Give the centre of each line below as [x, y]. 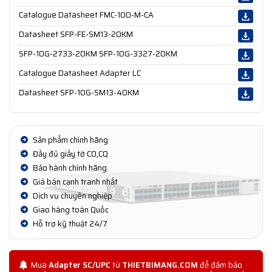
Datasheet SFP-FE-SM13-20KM [76, 34]
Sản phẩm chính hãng [70, 140]
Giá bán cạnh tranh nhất [74, 182]
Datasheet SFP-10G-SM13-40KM [79, 92]
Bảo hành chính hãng [69, 168]
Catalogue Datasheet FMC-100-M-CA [86, 15]
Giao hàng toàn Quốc [70, 209]
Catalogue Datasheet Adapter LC [80, 73]
